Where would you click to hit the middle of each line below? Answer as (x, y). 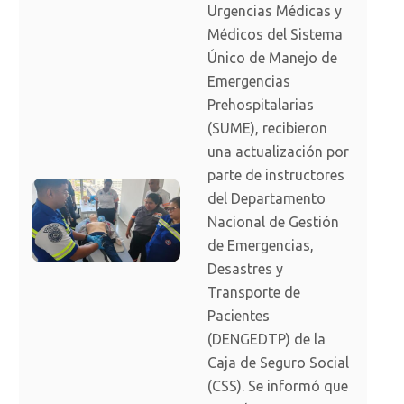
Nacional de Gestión (273, 222)
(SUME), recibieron (267, 129)
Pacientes (239, 316)
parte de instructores (276, 175)
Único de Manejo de (272, 58)
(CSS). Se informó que (278, 386)
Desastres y (245, 269)
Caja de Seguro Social (278, 363)
